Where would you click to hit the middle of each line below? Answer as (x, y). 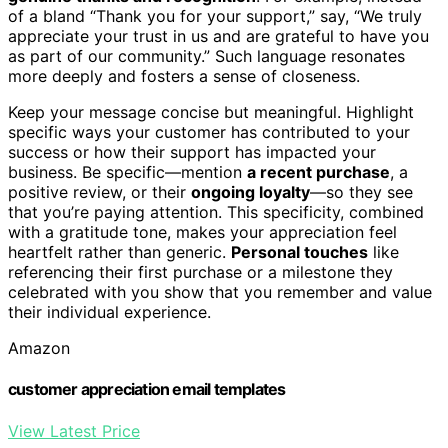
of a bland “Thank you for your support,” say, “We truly (215, 16)
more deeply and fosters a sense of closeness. (184, 76)
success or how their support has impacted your (192, 152)
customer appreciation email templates (147, 389)
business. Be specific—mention (127, 172)
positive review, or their (99, 192)
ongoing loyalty (250, 192)
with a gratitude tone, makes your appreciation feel (202, 232)
